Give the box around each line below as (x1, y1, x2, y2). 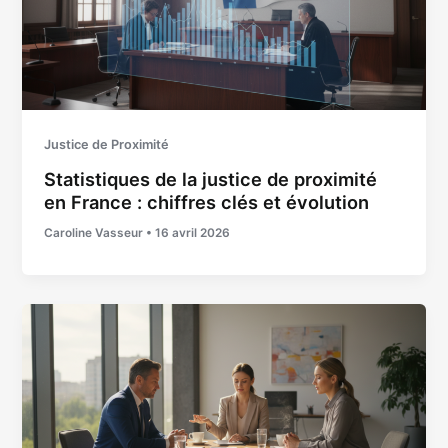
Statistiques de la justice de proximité (44, 167, 378, 190)
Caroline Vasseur (44, 225, 147, 240)
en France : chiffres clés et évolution (44, 190, 370, 213)
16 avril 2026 (155, 225, 231, 240)
